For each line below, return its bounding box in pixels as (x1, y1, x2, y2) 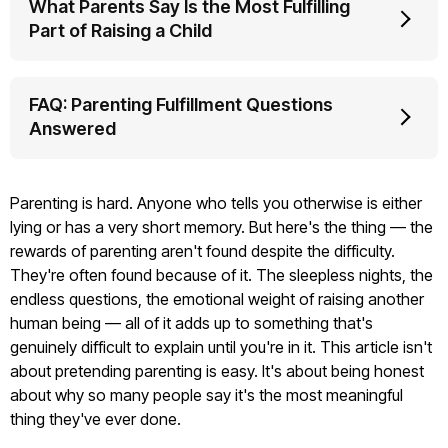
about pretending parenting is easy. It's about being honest (10, 361, 424, 381)
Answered (29, 118, 116, 139)
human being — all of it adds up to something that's (10, 313, 373, 333)
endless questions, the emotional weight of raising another (10, 289, 424, 309)
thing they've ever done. (10, 409, 181, 429)
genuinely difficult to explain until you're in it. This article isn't (10, 337, 432, 357)
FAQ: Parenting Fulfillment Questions (29, 94, 333, 115)
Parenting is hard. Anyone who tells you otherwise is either (10, 193, 422, 213)
